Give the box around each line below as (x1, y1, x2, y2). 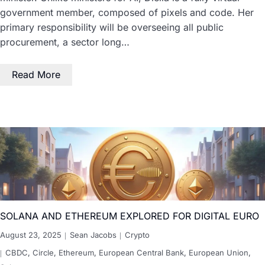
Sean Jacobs (70, 230, 117, 240)
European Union (189, 248, 248, 258)
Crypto (125, 230, 150, 240)
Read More (12, 68, 60, 80)
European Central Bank (99, 248, 184, 258)
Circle (33, 248, 54, 258)
